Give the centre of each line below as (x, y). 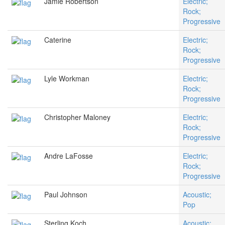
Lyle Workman (67, 79)
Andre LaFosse (69, 156)
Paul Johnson (66, 195)
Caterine (58, 40)
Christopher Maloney (77, 117)
